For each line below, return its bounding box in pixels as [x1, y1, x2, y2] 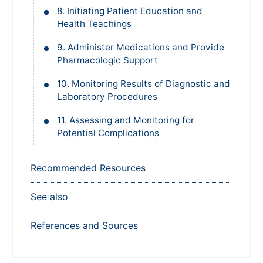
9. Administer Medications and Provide [57, 42, 224, 53]
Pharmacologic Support [57, 55, 158, 66]
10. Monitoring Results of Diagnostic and [57, 78, 230, 90]
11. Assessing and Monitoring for [57, 114, 194, 126]
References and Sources [31, 220, 138, 232]
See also [31, 191, 68, 203]
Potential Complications [57, 127, 159, 139]
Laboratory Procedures [57, 91, 157, 103]
